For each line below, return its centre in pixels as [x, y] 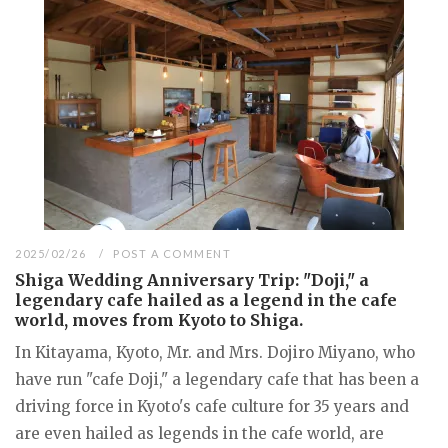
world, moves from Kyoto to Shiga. [159, 320]
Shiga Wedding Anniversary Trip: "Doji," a [192, 280]
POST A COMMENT [172, 254]
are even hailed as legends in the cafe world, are [199, 434]
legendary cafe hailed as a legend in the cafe [206, 300]
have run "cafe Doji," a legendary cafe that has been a [217, 380]
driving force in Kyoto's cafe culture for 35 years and [212, 407]
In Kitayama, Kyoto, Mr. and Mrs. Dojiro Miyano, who [215, 353]
